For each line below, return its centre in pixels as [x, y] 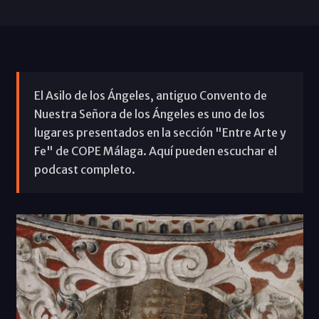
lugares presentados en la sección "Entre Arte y [160, 132]
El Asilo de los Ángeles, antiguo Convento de [150, 95]
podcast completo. [84, 169]
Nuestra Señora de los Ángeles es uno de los [149, 114]
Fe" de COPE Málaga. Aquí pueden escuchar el [155, 151]
